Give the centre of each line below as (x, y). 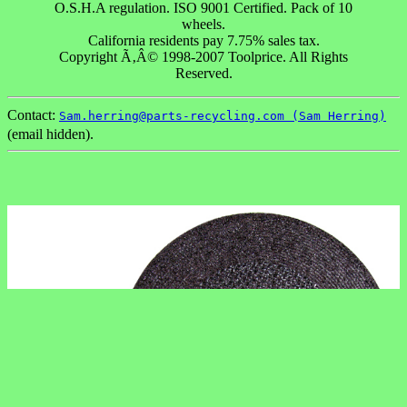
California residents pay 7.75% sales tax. (203, 40)
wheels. (203, 24)
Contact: (33, 114)
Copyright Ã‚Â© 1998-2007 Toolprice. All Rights (203, 56)
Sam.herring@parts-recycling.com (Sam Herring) (223, 115)
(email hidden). (50, 134)
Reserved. (203, 73)
